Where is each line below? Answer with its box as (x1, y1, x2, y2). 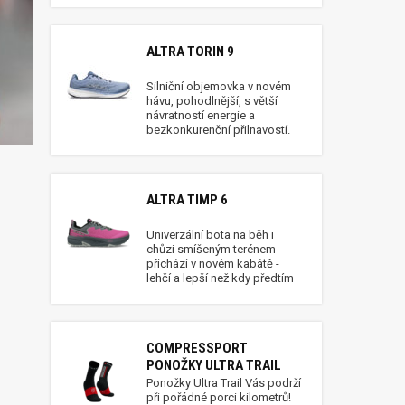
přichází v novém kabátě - (146, 257, 279, 270)
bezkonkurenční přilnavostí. (146, 123, 290, 137)
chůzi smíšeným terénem (146, 242, 276, 256)
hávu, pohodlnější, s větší (146, 94, 278, 108)
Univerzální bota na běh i (146, 228, 274, 241)
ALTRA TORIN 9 (146, 43, 234, 60)
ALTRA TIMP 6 (146, 192, 228, 208)
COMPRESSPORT (146, 340, 248, 356)
